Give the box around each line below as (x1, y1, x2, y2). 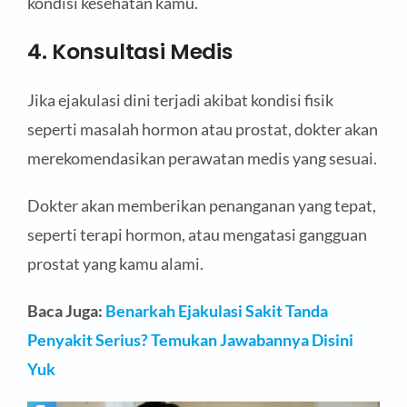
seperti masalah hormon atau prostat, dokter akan (26, 119, 378, 140)
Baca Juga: (26, 301, 105, 322)
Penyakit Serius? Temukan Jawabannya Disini (26, 330, 353, 351)
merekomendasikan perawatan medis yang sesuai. (26, 148, 377, 169)
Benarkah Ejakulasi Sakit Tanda (104, 301, 328, 322)
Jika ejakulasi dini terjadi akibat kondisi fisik (26, 90, 333, 111)
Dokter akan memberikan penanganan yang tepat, (26, 195, 376, 216)
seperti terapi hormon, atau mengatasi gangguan (26, 224, 367, 245)
